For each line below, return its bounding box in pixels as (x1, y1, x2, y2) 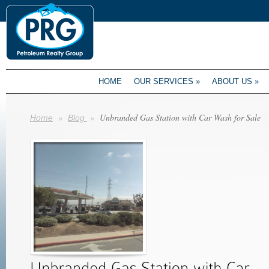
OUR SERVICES (134, 77, 193, 86)
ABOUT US (212, 77, 252, 86)
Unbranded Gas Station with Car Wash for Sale (97, 112, 261, 123)
